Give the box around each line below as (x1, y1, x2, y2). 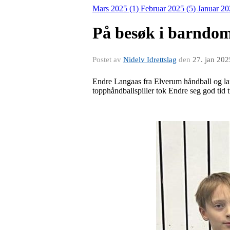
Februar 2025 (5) (141, 4, 198, 13)
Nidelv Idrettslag (123, 55, 177, 64)
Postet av (92, 55, 123, 64)
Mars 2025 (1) (92, 4, 141, 13)
